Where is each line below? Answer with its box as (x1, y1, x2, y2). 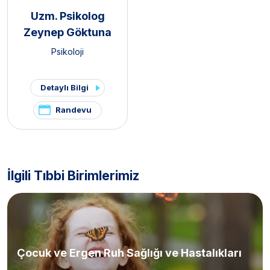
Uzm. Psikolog (30, 10, 105, 23)
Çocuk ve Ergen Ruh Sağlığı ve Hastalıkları (17, 246, 242, 259)
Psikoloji (51, 46, 84, 57)
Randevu (55, 105, 92, 115)
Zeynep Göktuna (24, 26, 111, 39)
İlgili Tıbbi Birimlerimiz (7, 168, 139, 184)
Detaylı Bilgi (40, 83, 89, 93)
